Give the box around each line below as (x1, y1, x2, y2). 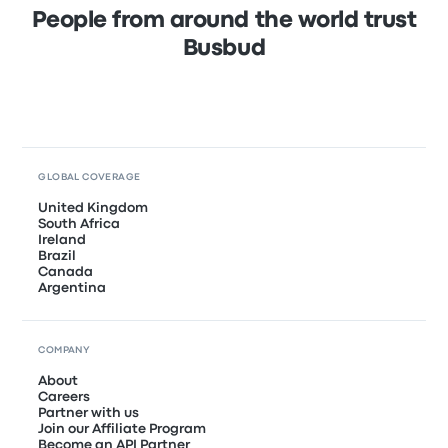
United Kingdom (38, 201, 149, 214)
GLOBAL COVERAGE (38, 172, 141, 182)
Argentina (38, 281, 107, 294)
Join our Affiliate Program (38, 422, 207, 435)
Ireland (38, 233, 87, 246)
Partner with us (38, 406, 140, 419)
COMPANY (38, 345, 91, 355)
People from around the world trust (31, 10, 417, 31)
